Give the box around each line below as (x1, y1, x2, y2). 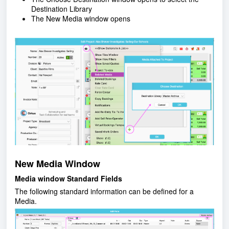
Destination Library (31, 4, 92, 14)
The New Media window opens (31, 13, 130, 24)
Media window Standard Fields (15, 173, 122, 184)
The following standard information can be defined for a (15, 186, 194, 196)
